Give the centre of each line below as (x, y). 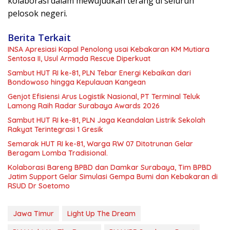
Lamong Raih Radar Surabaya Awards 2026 (84, 106)
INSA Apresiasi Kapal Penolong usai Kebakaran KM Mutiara (109, 49)
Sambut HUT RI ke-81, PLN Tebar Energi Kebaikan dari (99, 73)
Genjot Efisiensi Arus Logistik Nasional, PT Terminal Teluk (104, 96)
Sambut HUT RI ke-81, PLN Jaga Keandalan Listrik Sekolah (107, 120)
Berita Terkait (39, 37)
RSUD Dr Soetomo (39, 186)
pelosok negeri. (37, 13)
